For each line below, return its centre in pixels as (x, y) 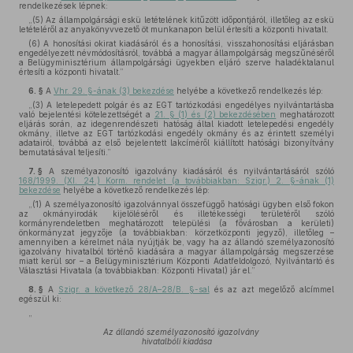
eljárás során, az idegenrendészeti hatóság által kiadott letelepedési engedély (176, 124)
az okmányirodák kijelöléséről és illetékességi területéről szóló (176, 214)
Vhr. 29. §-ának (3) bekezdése (114, 91)
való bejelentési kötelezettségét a (87, 114)
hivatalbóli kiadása (176, 341)
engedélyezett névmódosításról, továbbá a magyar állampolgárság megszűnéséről (176, 53)
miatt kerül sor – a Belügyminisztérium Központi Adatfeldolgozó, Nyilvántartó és (176, 261)
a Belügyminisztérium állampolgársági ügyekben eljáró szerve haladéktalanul (176, 62)
